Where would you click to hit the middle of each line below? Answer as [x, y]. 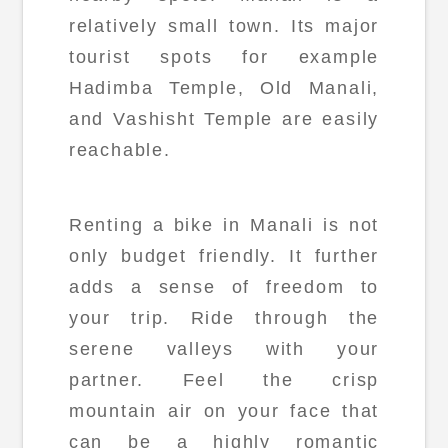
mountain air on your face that [224, 411]
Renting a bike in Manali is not [224, 225]
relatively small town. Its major [224, 25]
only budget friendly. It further [224, 256]
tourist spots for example [224, 56]
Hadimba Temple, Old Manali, [224, 87]
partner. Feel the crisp [224, 380]
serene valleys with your [224, 349]
